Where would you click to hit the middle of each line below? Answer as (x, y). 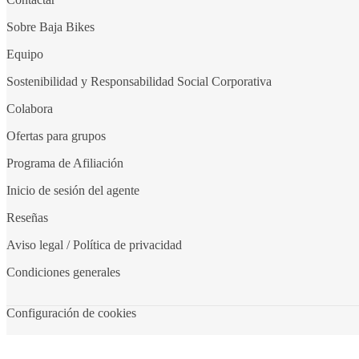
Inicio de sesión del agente (73, 190)
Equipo (25, 54)
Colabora (30, 108)
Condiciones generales (63, 272)
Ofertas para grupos (56, 135)
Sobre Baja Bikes (50, 26)
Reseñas (27, 217)
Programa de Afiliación (65, 163)
